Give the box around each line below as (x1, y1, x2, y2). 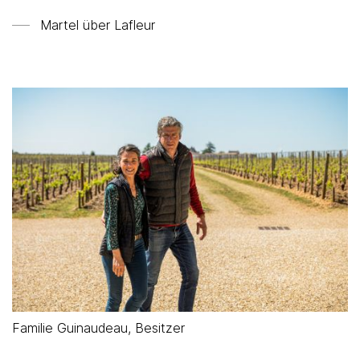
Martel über (40, 17, 114, 33)
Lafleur (114, 17, 155, 33)
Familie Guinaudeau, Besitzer (12, 319, 185, 336)
